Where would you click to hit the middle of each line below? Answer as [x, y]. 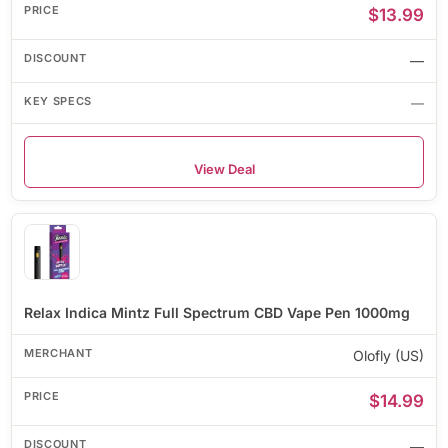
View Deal [224, 168]
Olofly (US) [388, 355]
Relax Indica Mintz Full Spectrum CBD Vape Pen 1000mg [217, 312]
